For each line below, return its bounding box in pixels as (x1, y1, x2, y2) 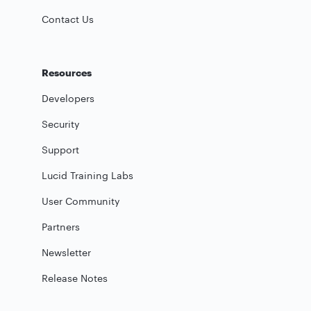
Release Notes (42, 271, 108, 284)
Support (42, 143, 79, 155)
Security (42, 117, 80, 130)
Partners (42, 220, 80, 233)
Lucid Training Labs (42, 169, 133, 181)
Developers (42, 92, 94, 104)
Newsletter (42, 246, 91, 258)
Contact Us (42, 12, 94, 25)
